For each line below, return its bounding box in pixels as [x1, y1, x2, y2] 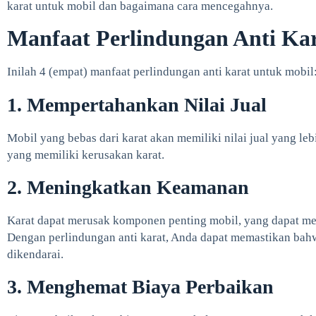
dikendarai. [7, 248, 63, 261]
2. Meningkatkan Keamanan [7, 176, 249, 198]
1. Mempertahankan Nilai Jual [7, 93, 267, 116]
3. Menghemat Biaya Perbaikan [7, 276, 274, 298]
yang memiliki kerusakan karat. [7, 147, 164, 162]
